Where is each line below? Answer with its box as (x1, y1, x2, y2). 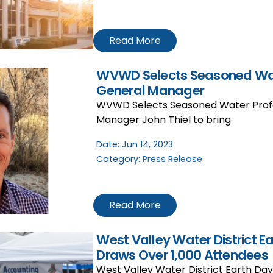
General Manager (96, 81, 205, 101)
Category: (96, 153, 143, 166)
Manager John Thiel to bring (96, 113, 232, 127)
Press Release (143, 153, 203, 166)
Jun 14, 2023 (122, 138, 174, 151)
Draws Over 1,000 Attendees (96, 246, 271, 265)
